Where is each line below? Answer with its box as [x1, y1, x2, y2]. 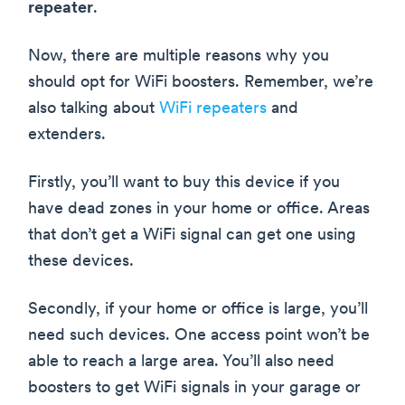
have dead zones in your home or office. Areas [28, 201, 370, 219]
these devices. [28, 253, 134, 271]
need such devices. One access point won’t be [28, 327, 370, 345]
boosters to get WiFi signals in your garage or [28, 380, 361, 398]
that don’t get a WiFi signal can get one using [28, 227, 356, 245]
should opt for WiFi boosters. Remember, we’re [28, 74, 373, 92]
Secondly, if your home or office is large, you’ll [28, 301, 368, 319]
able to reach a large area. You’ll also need [28, 353, 334, 372]
